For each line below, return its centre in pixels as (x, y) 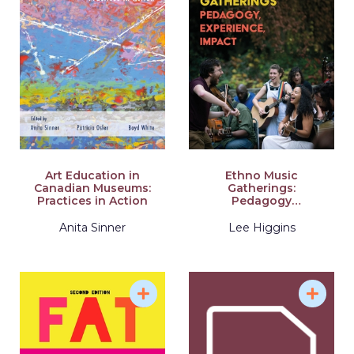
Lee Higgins (262, 227)
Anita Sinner (92, 227)
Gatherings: (262, 188)
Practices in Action (92, 200)
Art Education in (92, 175)
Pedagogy (262, 200)
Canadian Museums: (92, 188)
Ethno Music (262, 175)
